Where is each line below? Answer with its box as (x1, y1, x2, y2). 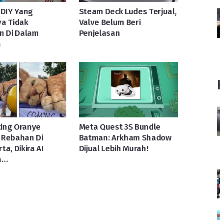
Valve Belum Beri (79, 17, 141, 27)
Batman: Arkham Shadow (79, 132, 171, 143)
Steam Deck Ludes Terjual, (79, 6, 177, 17)
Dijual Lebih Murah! (79, 143, 148, 154)
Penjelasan (79, 27, 120, 38)
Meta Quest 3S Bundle (79, 121, 161, 132)
